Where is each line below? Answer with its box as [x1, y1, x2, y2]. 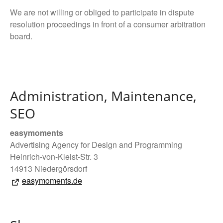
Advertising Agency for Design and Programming [10, 139, 182, 151]
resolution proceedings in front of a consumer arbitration [10, 18, 206, 30]
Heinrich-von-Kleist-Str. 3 [10, 151, 98, 163]
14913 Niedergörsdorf [10, 163, 87, 175]
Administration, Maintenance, [10, 86, 197, 105]
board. [10, 30, 32, 42]
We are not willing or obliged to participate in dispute [10, 6, 194, 18]
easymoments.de [22, 175, 82, 187]
